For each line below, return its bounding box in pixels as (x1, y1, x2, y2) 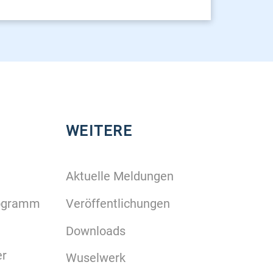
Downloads (65, 223, 126, 238)
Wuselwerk (65, 250, 126, 266)
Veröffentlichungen (65, 196, 170, 211)
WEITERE (65, 122, 133, 140)
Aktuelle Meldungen (65, 169, 174, 184)
